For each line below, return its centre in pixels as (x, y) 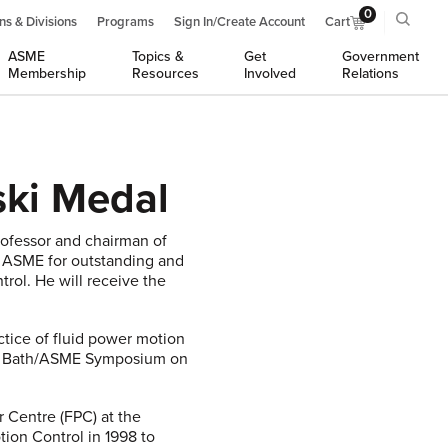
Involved (270, 73)
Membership (47, 73)
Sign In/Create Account (239, 22)
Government (380, 56)
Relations (370, 73)
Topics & (157, 56)
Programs (125, 22)
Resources (165, 73)
